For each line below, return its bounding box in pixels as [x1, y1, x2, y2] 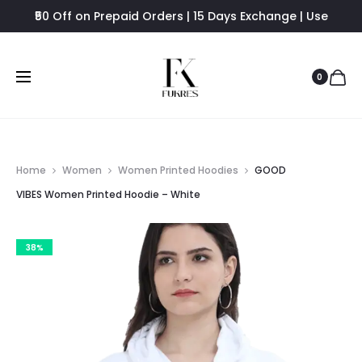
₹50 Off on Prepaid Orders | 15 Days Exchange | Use [34, 8, 328, 24]
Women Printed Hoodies [118, 163, 238, 177]
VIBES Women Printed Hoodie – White [16, 187, 200, 201]
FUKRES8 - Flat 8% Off [118, 32, 244, 48]
